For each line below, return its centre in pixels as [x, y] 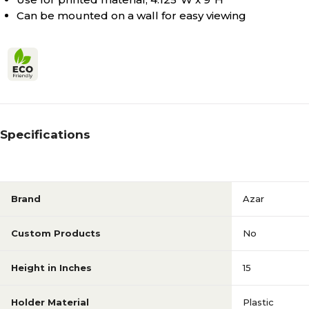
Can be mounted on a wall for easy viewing [131, 16]
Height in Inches [51, 268]
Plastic [258, 302]
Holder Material [50, 302]
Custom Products [56, 233]
